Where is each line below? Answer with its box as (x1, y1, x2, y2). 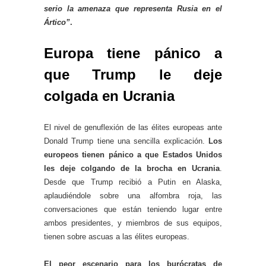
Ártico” (44, 18, 70, 27)
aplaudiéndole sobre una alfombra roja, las (44, 191, 222, 201)
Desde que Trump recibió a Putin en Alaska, (44, 178, 222, 187)
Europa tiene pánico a (44, 45, 222, 62)
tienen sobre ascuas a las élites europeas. (44, 232, 189, 242)
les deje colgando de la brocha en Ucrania (44, 164, 220, 173)
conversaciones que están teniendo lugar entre (44, 205, 222, 214)
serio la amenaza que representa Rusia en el (44, 4, 222, 14)
